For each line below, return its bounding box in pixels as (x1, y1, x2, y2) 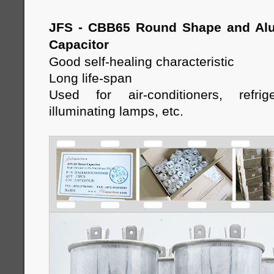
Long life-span (49, 71, 132, 85)
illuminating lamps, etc (49, 104, 180, 118)
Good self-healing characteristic (49, 54, 238, 68)
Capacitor (49, 37, 109, 51)
